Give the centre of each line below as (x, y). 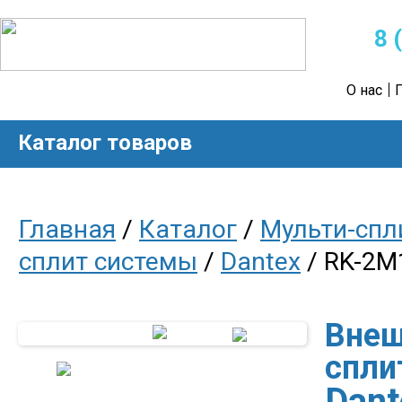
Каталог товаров (105, 143)
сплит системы (108, 262)
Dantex (261, 262)
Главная (67, 229)
